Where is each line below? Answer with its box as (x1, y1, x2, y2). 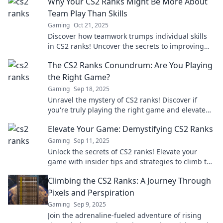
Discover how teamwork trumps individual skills (48, 31, 207, 41)
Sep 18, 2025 (74, 85, 110, 93)
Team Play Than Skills (48, 8, 127, 19)
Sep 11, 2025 (74, 136, 110, 145)
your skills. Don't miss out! (48, 115, 135, 124)
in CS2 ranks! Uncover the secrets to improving (48, 41, 204, 51)
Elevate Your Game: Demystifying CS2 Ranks (48, 123, 213, 134)
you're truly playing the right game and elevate (48, 105, 206, 114)
